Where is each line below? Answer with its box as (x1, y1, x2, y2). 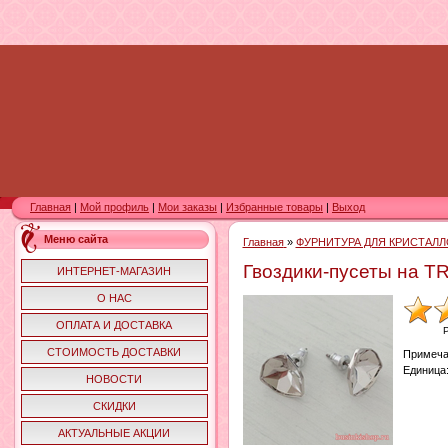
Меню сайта (43, 233, 108, 246)
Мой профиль (80, 201, 149, 214)
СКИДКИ (92, 400, 136, 413)
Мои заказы (158, 201, 217, 214)
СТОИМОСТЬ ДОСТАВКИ (47, 346, 181, 359)
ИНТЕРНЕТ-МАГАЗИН (57, 265, 171, 278)
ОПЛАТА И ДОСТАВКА (56, 319, 172, 332)
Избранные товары (226, 201, 323, 214)
